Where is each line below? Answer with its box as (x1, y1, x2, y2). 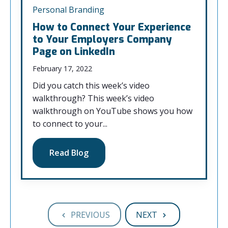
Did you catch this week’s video (33, 80, 150, 91)
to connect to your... (33, 118, 107, 129)
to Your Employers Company (33, 33, 172, 46)
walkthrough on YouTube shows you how (33, 105, 192, 117)
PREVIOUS (71, 209, 110, 220)
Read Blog (49, 147, 89, 158)
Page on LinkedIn (33, 45, 115, 59)
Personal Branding (33, 4, 104, 15)
